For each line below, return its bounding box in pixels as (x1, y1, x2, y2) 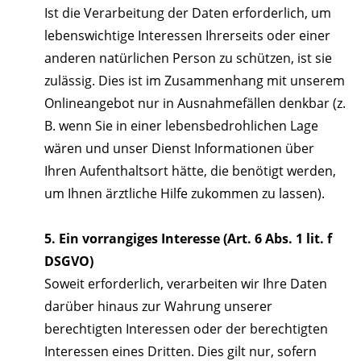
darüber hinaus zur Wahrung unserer (44, 297, 272, 316)
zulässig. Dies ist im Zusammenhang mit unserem (44, 72, 345, 90)
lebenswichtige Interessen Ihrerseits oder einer (44, 27, 330, 45)
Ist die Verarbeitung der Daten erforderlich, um (44, 4, 331, 23)
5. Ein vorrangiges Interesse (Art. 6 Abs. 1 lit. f (44, 230, 332, 248)
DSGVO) (44, 252, 93, 271)
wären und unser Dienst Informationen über (44, 139, 314, 158)
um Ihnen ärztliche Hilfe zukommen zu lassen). (44, 185, 325, 203)
